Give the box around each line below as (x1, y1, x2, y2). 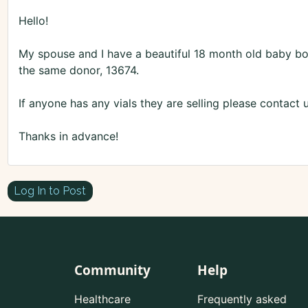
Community (74, 261, 151, 280)
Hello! (18, 14, 48, 28)
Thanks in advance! (18, 129, 118, 144)
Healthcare (74, 292, 131, 307)
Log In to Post (14, 184, 87, 197)
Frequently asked (197, 292, 287, 307)
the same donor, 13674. (18, 63, 139, 78)
